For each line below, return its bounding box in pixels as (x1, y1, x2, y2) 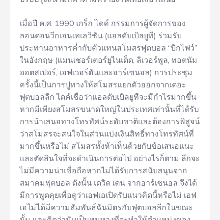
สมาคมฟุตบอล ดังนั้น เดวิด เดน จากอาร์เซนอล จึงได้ (20, 178, 197, 188)
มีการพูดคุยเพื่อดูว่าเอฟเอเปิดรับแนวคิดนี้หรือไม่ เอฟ (20, 190, 196, 200)
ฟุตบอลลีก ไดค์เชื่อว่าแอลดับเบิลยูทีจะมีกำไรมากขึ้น (20, 92, 196, 102)
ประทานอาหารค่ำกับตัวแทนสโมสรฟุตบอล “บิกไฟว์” (20, 43, 197, 53)
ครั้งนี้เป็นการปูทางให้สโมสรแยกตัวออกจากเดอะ (20, 80, 186, 89)
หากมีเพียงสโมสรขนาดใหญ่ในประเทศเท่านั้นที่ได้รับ (20, 104, 199, 114)
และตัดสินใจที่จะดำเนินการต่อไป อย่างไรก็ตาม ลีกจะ (20, 153, 200, 163)
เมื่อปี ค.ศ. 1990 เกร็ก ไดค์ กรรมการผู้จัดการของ (20, 18, 186, 28)
